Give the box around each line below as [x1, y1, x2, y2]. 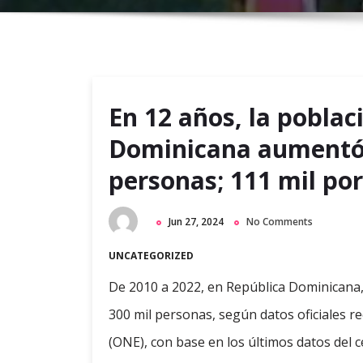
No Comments [246, 215, 313, 228]
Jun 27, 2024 [169, 215, 224, 228]
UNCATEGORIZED [109, 249, 194, 263]
